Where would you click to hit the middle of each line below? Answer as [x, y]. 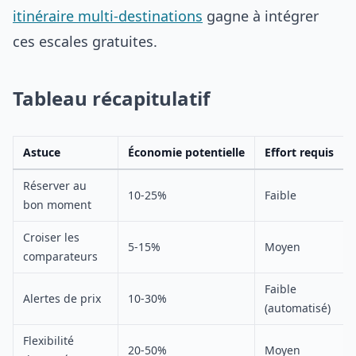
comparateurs [60, 256]
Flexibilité [48, 341]
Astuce [42, 152]
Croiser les [51, 237]
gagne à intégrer [261, 16]
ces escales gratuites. [85, 41]
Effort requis [299, 152]
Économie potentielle [186, 152]
